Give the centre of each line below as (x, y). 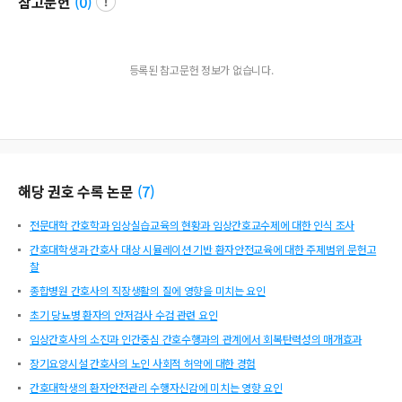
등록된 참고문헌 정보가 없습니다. (201, 70)
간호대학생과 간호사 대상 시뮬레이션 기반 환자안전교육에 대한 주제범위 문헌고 (203, 249)
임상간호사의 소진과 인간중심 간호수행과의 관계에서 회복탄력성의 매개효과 (196, 339)
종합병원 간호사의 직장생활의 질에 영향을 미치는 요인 (148, 291)
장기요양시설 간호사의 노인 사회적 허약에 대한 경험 (143, 363)
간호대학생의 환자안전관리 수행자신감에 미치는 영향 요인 (156, 388)
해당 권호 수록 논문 (76, 192)
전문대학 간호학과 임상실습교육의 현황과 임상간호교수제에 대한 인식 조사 (192, 225)
